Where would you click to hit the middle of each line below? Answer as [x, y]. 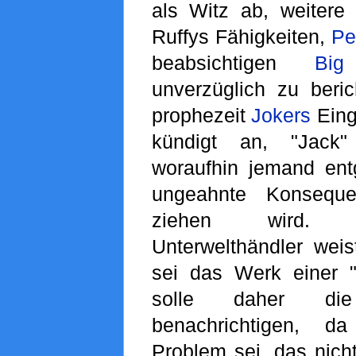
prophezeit [201, 116]
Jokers [281, 116]
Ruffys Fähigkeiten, [241, 37]
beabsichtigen [233, 63]
